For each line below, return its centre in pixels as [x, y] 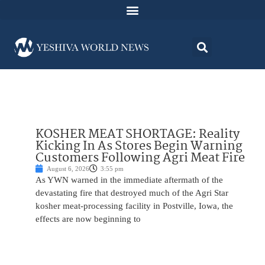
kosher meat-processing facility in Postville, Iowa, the [134, 206]
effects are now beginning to [88, 219]
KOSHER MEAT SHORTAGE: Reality [138, 135]
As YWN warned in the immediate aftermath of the [129, 180]
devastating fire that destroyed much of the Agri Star [132, 193]
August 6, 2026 [68, 169]
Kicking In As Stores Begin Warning [139, 146]
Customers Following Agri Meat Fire [140, 158]
